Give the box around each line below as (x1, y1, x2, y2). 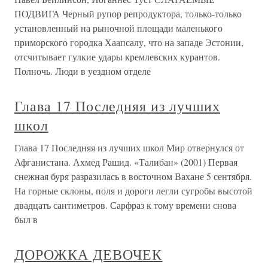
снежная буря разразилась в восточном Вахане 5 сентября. (14, 170, 252, 183)
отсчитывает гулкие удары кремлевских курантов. (14, 50, 220, 63)
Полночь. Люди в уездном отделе (14, 65, 151, 78)
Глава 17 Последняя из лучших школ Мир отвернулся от (14, 141, 244, 154)
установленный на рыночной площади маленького (14, 22, 223, 35)
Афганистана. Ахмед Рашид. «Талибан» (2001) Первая (14, 156, 237, 169)
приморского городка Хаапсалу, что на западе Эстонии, (14, 36, 243, 49)
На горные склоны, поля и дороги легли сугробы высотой (14, 184, 252, 197)
